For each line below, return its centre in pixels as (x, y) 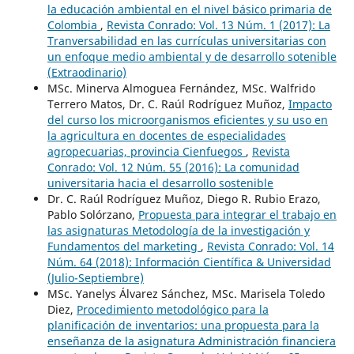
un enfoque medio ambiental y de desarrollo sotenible (192, 56)
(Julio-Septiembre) (95, 277)
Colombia (73, 24)
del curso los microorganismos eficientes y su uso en (187, 119)
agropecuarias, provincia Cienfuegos (146, 151)
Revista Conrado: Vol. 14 (270, 246)
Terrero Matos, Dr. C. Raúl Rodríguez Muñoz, (168, 104)
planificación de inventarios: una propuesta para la (183, 325)
